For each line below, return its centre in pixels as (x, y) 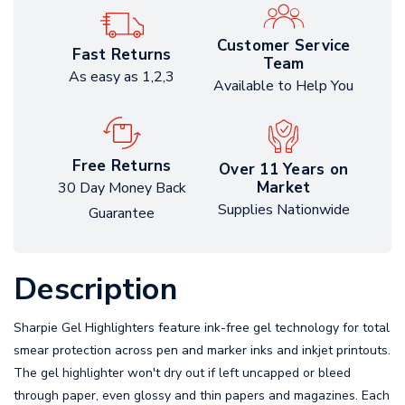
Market (283, 188)
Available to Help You (283, 85)
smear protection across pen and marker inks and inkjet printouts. (202, 350)
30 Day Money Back (122, 188)
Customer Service (283, 45)
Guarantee (122, 213)
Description (95, 289)
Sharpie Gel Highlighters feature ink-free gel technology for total (202, 327)
